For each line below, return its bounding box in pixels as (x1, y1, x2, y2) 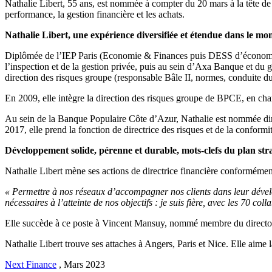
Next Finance (5, 259, 56, 270)
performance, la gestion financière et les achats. (5, 8, 185, 19)
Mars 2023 (64, 259, 105, 270)
